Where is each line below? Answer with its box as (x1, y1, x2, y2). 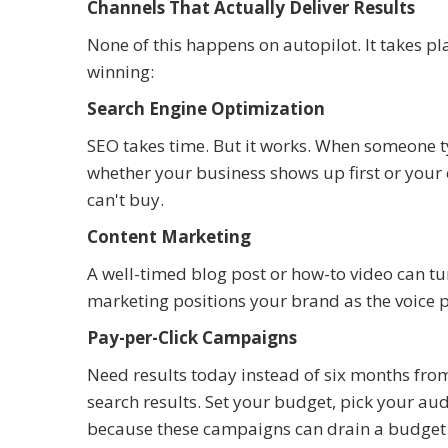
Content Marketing (87, 224, 251, 248)
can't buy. (87, 187, 164, 211)
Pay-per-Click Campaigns (87, 325, 297, 349)
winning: (87, 59, 154, 83)
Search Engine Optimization (87, 96, 325, 120)
